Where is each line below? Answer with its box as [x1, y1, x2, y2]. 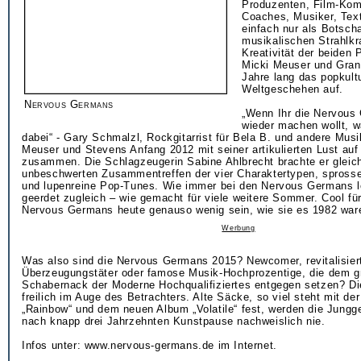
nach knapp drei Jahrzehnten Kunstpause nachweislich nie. [22, 315, 326, 327]
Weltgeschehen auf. [242, 83, 343, 95]
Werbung [222, 224, 255, 232]
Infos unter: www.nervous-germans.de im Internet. [22, 339, 277, 351]
